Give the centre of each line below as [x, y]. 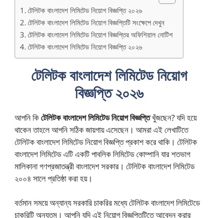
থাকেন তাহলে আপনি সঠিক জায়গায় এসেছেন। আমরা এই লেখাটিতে [101, 129]
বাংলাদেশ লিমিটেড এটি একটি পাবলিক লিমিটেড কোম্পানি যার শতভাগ [102, 154]
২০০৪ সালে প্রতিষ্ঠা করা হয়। [54, 178]
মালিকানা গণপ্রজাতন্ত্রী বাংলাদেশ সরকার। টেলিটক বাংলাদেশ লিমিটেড [105, 166]
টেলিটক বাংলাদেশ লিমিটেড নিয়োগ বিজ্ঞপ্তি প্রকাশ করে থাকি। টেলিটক [106, 142]
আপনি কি [27, 117]
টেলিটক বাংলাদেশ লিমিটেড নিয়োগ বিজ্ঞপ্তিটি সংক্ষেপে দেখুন [96, 22]
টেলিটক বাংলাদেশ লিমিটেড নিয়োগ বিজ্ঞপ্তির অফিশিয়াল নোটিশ [100, 34]
